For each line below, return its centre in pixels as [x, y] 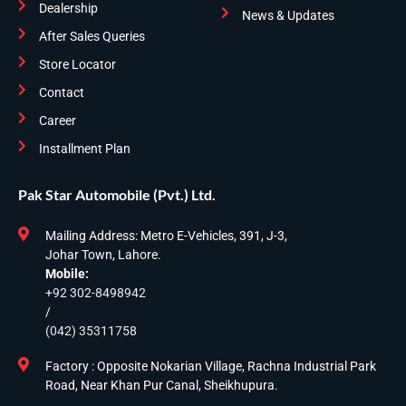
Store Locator [77, 64]
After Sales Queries [92, 36]
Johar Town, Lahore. [103, 254]
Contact [61, 92]
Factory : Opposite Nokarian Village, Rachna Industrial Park [211, 366]
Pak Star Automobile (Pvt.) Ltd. [117, 194]
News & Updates [288, 16]
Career [57, 120]
